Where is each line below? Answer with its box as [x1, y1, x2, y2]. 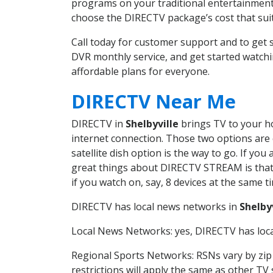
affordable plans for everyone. [71, 65, 210, 79]
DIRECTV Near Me [71, 88, 236, 114]
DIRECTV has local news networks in [71, 199, 239, 213]
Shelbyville [126, 116, 179, 130]
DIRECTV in [71, 116, 126, 130]
